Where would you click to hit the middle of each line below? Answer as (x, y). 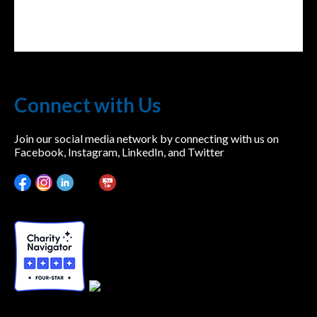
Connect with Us (87, 105)
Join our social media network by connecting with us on (146, 138)
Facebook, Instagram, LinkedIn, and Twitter (119, 152)
